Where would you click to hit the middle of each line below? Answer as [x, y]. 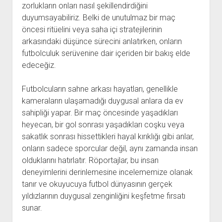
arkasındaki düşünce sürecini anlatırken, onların [102, 41]
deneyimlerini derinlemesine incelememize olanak [107, 172]
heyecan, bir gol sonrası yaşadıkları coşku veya [103, 125]
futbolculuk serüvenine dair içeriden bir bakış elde [106, 53]
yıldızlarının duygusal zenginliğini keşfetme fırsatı [103, 196]
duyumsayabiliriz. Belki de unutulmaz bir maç [98, 18]
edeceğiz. [39, 65]
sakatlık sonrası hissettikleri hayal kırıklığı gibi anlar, [108, 137]
